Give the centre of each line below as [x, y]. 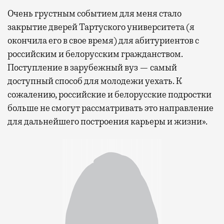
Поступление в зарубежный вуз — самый [92, 68]
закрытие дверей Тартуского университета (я [101, 27]
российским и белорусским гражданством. [95, 54]
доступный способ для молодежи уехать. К [95, 81]
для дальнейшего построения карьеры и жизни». [107, 122]
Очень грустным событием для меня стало [94, 14]
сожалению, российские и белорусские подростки [109, 95]
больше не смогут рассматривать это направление [110, 108]
